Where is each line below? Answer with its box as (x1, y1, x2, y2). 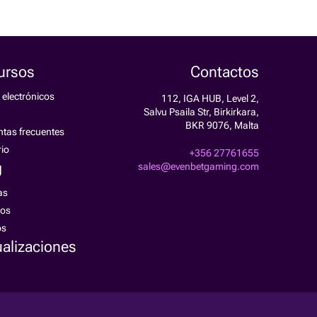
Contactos (190, 63, 259, 81)
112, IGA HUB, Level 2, (161, 93, 259, 104)
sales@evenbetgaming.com (138, 161, 259, 172)
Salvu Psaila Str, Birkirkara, (144, 106, 259, 117)
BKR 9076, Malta (185, 120, 259, 131)
